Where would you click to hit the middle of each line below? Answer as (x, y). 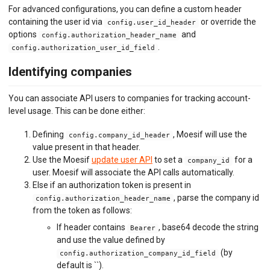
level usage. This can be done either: (77, 111)
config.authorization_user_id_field (83, 48)
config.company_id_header (119, 136)
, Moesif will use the (210, 135)
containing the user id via (56, 22)
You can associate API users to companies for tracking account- (130, 98)
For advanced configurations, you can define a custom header (125, 9)
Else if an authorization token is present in (112, 185)
